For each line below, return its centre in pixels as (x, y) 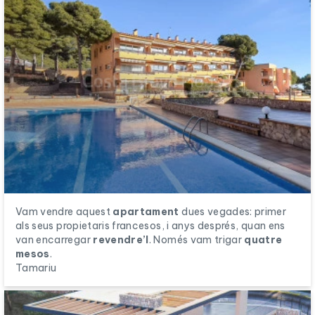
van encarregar (54, 239)
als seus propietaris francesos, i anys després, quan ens (150, 225)
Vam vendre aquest (64, 211)
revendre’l (121, 239)
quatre (263, 239)
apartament (146, 211)
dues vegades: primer (233, 211)
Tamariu (36, 268)
